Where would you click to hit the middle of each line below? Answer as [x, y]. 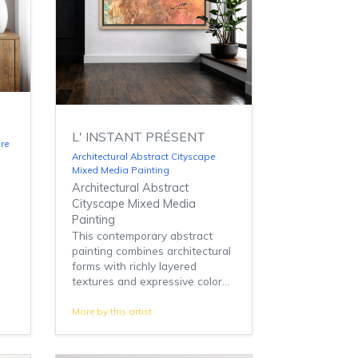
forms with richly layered [134, 266]
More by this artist [111, 312]
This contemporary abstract [142, 236]
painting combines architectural [151, 251]
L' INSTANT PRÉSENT [138, 137]
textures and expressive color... [150, 281]
